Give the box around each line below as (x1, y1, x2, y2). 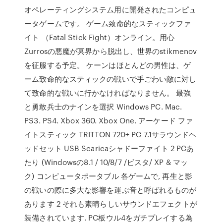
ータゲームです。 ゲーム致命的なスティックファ (24, 18, 191, 29)
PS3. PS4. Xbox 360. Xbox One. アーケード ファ (24, 115, 193, 126)
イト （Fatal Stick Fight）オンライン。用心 (24, 32, 175, 43)
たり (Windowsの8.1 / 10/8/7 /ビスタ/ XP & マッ (24, 157, 188, 167)
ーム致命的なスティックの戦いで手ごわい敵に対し (24, 73, 197, 84)
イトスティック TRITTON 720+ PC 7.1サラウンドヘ (24, 129, 197, 140)
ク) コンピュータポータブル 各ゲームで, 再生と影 (24, 170, 192, 181)
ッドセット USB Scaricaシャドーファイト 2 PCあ (24, 143, 194, 154)
